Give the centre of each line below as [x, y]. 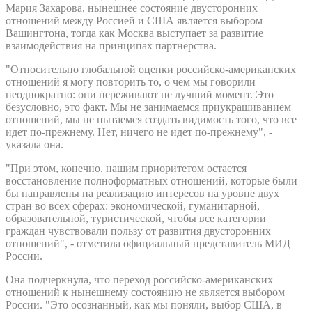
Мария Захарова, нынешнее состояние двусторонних [132, 8]
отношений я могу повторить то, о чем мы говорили [131, 81]
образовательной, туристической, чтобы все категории [136, 218]
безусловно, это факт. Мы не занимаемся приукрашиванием [148, 107]
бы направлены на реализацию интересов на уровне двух [142, 193]
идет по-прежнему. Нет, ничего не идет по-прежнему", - [139, 132]
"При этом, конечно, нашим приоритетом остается [126, 168]
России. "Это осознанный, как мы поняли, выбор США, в [144, 304]
